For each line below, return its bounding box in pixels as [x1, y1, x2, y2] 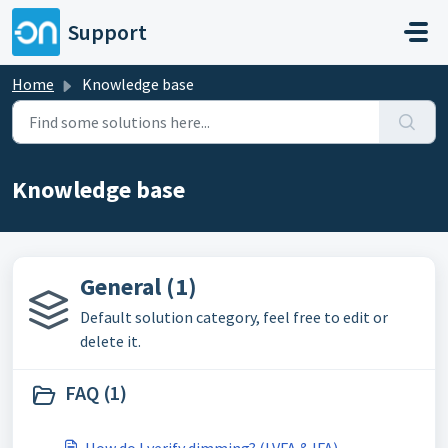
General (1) [80, 271, 197, 302]
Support [68, 18, 147, 46]
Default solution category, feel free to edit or [80, 307, 388, 327]
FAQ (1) [65, 380, 127, 405]
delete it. [80, 331, 141, 351]
